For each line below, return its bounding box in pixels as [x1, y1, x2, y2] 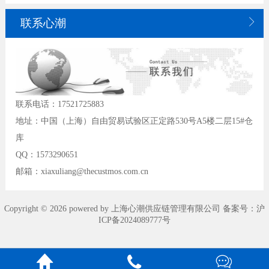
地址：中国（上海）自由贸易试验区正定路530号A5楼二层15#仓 [16, 116, 253, 126]
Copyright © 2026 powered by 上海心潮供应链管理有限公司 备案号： [4, 203, 256, 213]
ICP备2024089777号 [98, 214, 171, 225]
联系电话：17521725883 [16, 99, 104, 109]
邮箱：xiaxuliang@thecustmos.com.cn [16, 166, 149, 177]
